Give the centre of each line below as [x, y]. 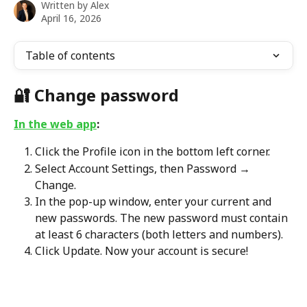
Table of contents [70, 56]
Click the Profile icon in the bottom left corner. [152, 152]
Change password [109, 95]
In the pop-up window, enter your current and [155, 201]
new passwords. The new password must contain [163, 218]
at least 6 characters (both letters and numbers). [159, 234]
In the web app [55, 124]
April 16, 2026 [71, 18]
